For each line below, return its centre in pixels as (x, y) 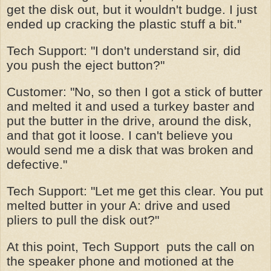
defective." (37, 164)
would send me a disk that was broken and (130, 150)
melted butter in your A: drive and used (119, 205)
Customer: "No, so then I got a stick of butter (135, 92)
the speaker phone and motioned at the (120, 261)
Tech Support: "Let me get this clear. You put (135, 191)
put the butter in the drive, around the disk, (129, 121)
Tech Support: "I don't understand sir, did (124, 51)
